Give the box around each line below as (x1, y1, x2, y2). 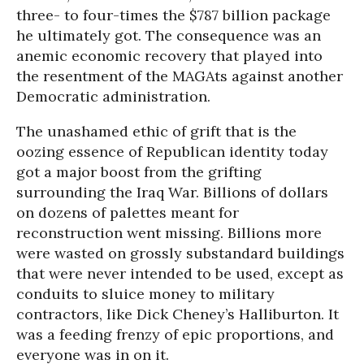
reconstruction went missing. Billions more (16, 223, 322, 242)
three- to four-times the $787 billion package (16, 6, 331, 24)
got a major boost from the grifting (16, 162, 262, 181)
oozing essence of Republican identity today (16, 142, 328, 161)
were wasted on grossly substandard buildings (16, 244, 344, 262)
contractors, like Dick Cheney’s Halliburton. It (16, 305, 339, 323)
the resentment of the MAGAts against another (16, 67, 343, 85)
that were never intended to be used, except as (16, 264, 344, 283)
